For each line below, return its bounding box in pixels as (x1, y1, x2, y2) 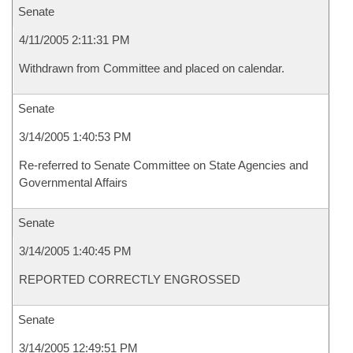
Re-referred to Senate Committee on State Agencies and (19, 158, 308, 172)
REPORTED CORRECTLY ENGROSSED (19, 273, 240, 286)
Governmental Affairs (19, 176, 128, 189)
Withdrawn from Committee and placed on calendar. (19, 61, 284, 75)
